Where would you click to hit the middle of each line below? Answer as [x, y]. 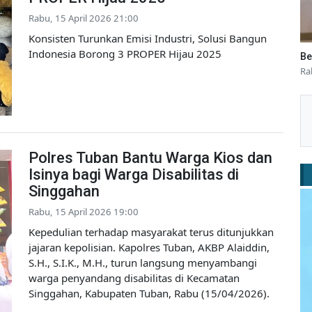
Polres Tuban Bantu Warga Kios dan [150, 157]
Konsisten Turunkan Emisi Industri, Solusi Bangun [148, 39]
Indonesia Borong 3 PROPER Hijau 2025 [125, 54]
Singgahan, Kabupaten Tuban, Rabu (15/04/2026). [149, 293]
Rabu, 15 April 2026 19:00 [84, 211]
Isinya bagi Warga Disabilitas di [134, 174]
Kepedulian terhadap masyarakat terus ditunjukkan [151, 232]
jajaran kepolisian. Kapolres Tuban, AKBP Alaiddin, [149, 247]
